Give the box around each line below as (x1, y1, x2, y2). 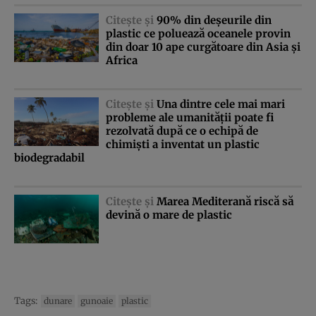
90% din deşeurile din (157, 13, 272, 27)
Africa (106, 53, 138, 67)
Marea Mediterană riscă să (157, 194, 293, 208)
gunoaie (80, 296, 113, 307)
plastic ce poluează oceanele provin (106, 26, 291, 40)
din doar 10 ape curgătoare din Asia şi (106, 39, 300, 54)
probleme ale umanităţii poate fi (106, 110, 274, 124)
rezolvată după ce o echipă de (106, 123, 258, 138)
